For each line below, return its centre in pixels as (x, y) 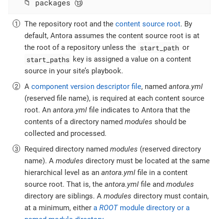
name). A (40, 161)
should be (169, 122)
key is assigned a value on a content (131, 59)
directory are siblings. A (64, 196)
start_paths (48, 59)
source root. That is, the (65, 185)
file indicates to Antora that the (139, 110)
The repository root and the (70, 24)
